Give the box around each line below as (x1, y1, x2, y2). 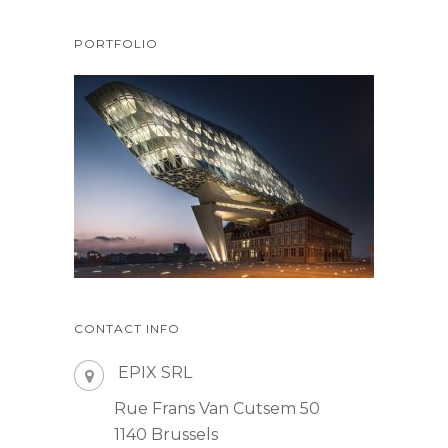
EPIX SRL (118, 363, 192, 383)
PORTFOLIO (74, 36, 158, 52)
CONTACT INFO (74, 321, 180, 337)
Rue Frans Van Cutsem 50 (114, 399, 320, 419)
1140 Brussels (114, 425, 218, 445)
